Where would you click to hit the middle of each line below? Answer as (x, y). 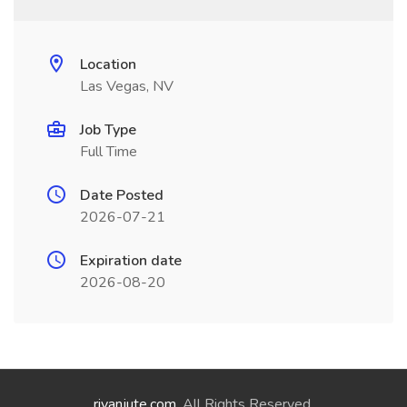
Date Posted (122, 195)
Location (108, 65)
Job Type (108, 130)
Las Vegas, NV (127, 86)
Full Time (109, 152)
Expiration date (131, 261)
